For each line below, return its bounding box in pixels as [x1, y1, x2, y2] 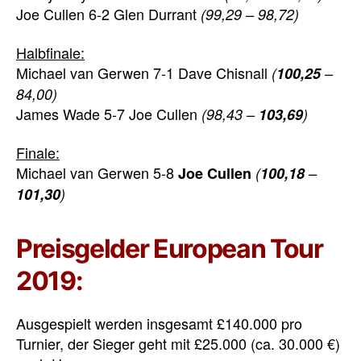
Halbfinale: [16, 41, 85, 63]
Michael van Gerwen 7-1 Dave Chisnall [16, 61, 272, 83]
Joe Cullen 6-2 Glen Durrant [16, 3, 201, 24]
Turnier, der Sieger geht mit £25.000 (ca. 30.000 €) [16, 333, 340, 354]
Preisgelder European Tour [16, 233, 323, 264]
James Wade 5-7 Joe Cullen [16, 102, 201, 124]
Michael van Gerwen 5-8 [16, 162, 178, 183]
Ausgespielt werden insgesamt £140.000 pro [16, 313, 302, 334]
